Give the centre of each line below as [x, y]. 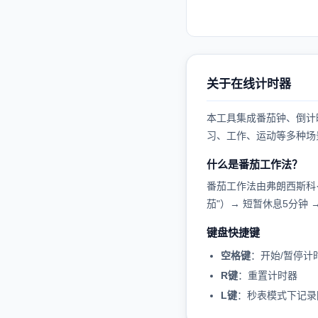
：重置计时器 [268, 275]
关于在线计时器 [249, 84]
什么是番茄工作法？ [254, 164]
